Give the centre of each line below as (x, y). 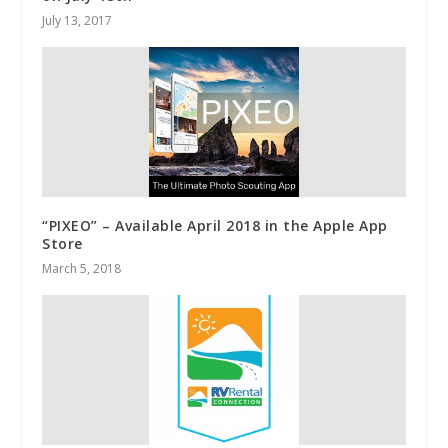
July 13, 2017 (77, 20)
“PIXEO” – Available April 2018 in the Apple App (215, 225)
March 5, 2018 (82, 268)
